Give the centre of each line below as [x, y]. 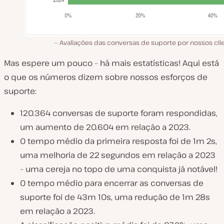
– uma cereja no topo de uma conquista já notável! [119, 169]
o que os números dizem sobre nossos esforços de [106, 77]
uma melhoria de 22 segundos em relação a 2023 [118, 155]
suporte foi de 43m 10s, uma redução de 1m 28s [115, 197]
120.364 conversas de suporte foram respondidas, [119, 113]
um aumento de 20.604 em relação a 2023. [105, 127]
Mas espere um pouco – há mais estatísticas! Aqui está [111, 63]
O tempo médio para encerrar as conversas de [112, 183]
